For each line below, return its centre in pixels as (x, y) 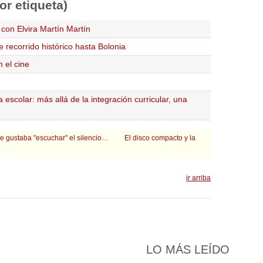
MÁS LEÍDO (196, 249)
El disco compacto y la (160, 138)
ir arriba (198, 178)
